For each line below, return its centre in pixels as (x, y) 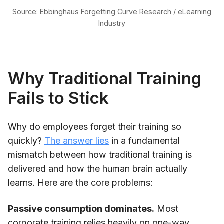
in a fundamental (144, 140)
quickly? (26, 140)
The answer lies (77, 140)
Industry (112, 23)
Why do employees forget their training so (95, 126)
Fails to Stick (58, 98)
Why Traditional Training (105, 78)
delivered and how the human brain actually (98, 168)
